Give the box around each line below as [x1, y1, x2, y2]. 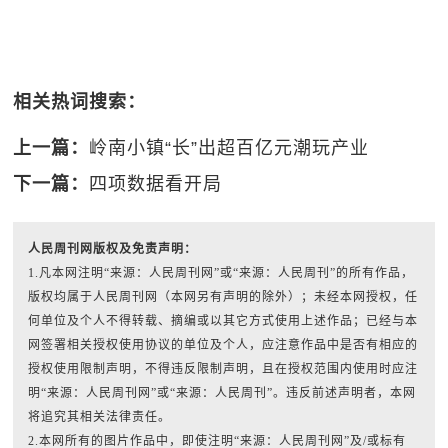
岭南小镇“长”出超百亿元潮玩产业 [89, 138, 370, 158]
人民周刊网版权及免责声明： [28, 242, 198, 256]
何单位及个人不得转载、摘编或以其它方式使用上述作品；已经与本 [28, 314, 419, 328]
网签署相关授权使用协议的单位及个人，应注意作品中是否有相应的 [28, 338, 419, 352]
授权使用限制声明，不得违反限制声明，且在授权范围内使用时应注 [28, 362, 419, 376]
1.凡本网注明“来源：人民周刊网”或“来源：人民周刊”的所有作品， [28, 266, 415, 280]
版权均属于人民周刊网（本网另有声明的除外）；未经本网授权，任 [28, 290, 419, 304]
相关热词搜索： [13, 92, 147, 112]
